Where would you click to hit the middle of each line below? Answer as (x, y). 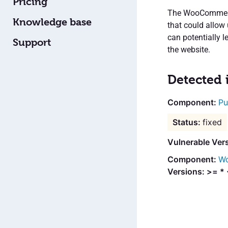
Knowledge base (52, 22)
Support (32, 42)
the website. (189, 49)
